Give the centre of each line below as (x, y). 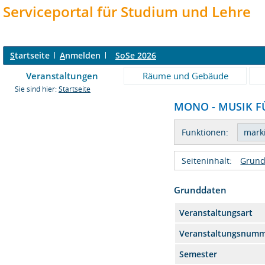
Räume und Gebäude (185, 76)
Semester (198, 254)
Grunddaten (201, 190)
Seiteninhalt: (207, 161)
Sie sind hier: (37, 89)
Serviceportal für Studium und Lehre (127, 12)
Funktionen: (205, 132)
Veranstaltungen (62, 76)
